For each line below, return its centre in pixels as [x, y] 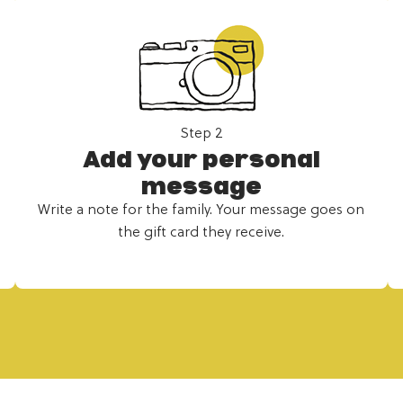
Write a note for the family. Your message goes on [201, 210]
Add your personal [201, 159]
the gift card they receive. [201, 233]
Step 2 [201, 134]
